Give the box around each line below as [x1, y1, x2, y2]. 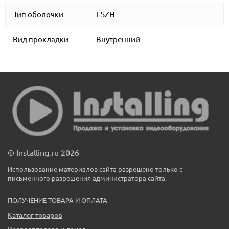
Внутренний [96, 34, 141, 44]
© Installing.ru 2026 [8, 147, 79, 158]
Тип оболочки [13, 9, 63, 19]
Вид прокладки [13, 34, 68, 44]
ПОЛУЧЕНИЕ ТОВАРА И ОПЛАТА [8, 196, 107, 205]
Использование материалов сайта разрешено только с [8, 165, 182, 174]
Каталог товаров [8, 210, 62, 220]
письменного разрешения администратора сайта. [8, 174, 167, 183]
